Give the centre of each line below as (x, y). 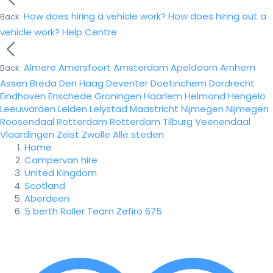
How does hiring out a (217, 16)
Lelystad (108, 109)
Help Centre (90, 32)
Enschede (70, 96)
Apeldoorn (194, 67)
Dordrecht (232, 83)
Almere (40, 67)
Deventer (127, 83)
